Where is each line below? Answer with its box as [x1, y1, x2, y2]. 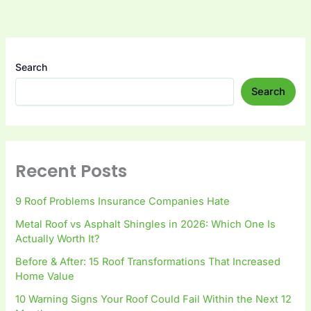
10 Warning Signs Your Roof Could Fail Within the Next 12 [15, 292, 292, 305]
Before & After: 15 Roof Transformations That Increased [15, 255, 281, 268]
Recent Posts [15, 159, 128, 184]
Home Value [15, 269, 75, 283]
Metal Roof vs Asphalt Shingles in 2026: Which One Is [15, 217, 276, 230]
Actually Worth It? [15, 232, 100, 245]
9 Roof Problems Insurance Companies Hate [15, 194, 230, 208]
